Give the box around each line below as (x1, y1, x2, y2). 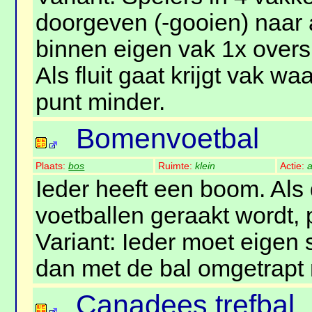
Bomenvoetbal (76, 123, 260, 155)
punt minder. (36, 89, 166, 116)
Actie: (280, 160, 308, 172)
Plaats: (36, 160, 69, 172)
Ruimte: (158, 160, 196, 172)
